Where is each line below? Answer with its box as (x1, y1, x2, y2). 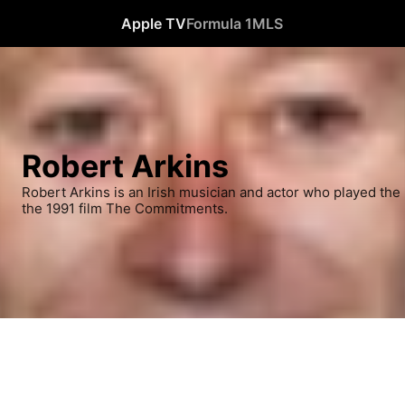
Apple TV (121, 14, 187, 33)
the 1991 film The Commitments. (22, 200, 228, 217)
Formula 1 (186, 14, 253, 33)
